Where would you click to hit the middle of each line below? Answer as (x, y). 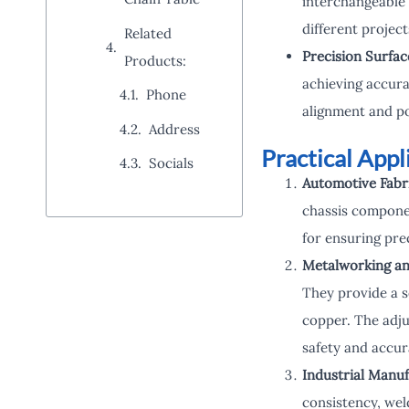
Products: (155, 60)
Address (174, 129)
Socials (171, 163)
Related (148, 33)
